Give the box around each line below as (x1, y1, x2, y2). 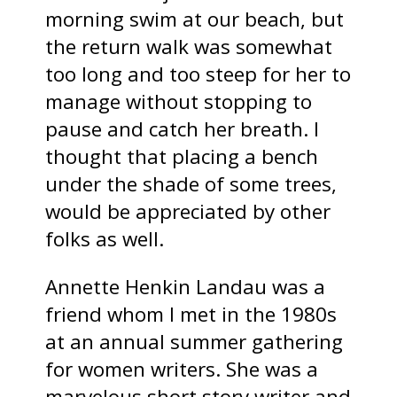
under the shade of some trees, (45, 170, 338, 198)
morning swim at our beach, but (45, 5, 345, 34)
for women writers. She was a (45, 354, 319, 383)
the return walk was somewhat (45, 33, 333, 61)
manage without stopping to (45, 88, 313, 116)
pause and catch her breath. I (45, 115, 320, 144)
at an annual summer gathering (45, 327, 344, 355)
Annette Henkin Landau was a (45, 272, 326, 300)
